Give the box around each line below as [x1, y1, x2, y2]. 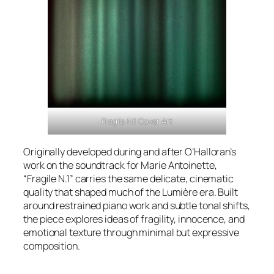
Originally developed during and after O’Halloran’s [23, 144, 236, 158]
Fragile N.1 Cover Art [102, 116, 172, 127]
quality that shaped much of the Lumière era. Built [23, 185, 238, 199]
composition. [23, 239, 80, 253]
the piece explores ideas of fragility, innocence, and [23, 212, 245, 226]
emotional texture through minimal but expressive [23, 225, 240, 239]
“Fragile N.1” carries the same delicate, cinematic [23, 171, 234, 185]
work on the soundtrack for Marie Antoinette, [23, 158, 217, 172]
